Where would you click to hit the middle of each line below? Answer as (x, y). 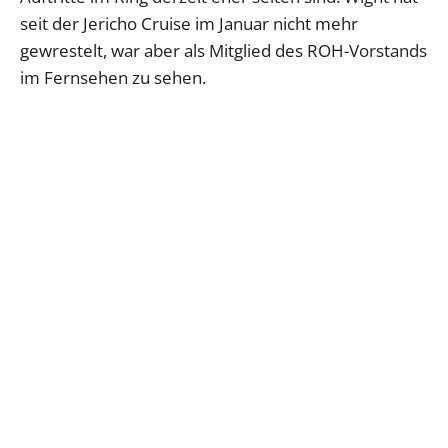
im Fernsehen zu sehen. (113, 78)
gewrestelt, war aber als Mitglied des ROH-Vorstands (223, 51)
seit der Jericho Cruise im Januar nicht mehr (189, 24)
